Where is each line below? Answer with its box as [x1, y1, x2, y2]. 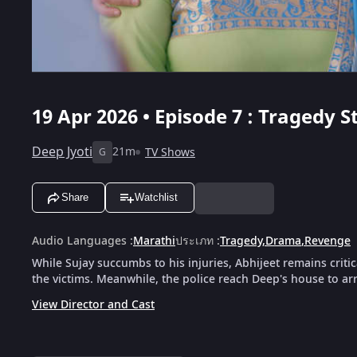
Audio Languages [32, 232, 127, 249]
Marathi [133, 232, 175, 249]
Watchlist [135, 191, 178, 204]
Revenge [304, 232, 351, 249]
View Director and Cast [32, 296, 155, 313]
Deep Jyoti [32, 142, 92, 162]
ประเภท [175, 232, 214, 249]
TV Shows [145, 143, 195, 161]
